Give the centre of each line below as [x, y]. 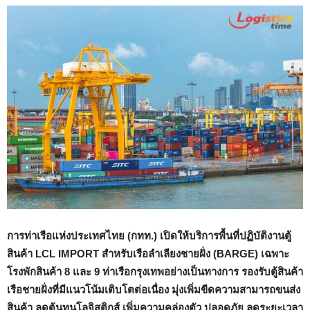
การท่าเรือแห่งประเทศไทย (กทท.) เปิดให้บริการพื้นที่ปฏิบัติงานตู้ [149, 236]
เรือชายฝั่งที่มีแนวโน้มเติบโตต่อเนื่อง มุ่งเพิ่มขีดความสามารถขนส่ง [154, 290]
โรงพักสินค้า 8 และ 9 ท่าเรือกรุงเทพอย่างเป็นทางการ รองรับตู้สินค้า [155, 272]
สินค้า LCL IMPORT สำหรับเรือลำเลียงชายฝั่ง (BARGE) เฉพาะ [148, 254]
